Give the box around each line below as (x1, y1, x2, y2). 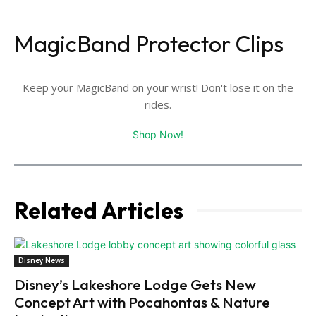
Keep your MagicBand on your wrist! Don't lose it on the (23, 80, 293, 95)
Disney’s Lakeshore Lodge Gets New (14, 274, 256, 293)
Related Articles (14, 195, 183, 224)
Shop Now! (133, 128, 183, 140)
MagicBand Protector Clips (14, 29, 284, 58)
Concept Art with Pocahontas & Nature (14, 292, 270, 311)
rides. (145, 97, 171, 111)
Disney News (18, 255, 65, 265)
